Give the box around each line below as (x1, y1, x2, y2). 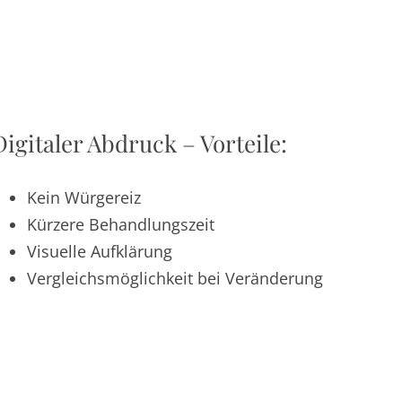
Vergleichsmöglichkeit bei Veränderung (27, 267, 324, 289)
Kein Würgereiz (27, 186, 142, 208)
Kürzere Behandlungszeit (27, 213, 215, 235)
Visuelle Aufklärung (27, 240, 173, 262)
